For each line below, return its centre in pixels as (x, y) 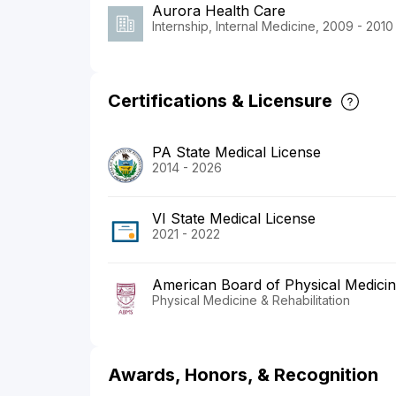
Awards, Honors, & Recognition (243, 375)
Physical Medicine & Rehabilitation (251, 301)
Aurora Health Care (219, 11)
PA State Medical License (236, 152)
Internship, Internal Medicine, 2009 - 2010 (273, 27)
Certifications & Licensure (220, 101)
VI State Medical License (234, 219)
